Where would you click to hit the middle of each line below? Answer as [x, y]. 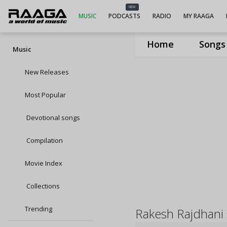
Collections [42, 186]
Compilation [44, 140]
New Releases [47, 72]
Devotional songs [52, 118]
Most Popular [45, 95]
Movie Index [44, 163]
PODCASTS [124, 16]
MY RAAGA [198, 16]
